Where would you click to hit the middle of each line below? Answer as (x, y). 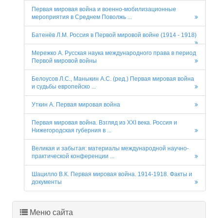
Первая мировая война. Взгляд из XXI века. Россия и (104, 123)
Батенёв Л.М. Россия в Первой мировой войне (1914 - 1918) (114, 35)
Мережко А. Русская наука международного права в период (114, 53)
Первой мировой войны (64, 61)
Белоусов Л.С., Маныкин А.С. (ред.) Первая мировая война (113, 79)
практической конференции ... (73, 156)
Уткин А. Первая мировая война (76, 105)
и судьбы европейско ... (64, 87)
